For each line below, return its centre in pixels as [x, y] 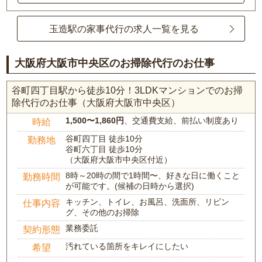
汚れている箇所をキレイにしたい [127, 246]
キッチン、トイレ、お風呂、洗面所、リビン [148, 202]
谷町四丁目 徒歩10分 [104, 139]
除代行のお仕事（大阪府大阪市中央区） [96, 103]
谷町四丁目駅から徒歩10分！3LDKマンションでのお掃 [127, 90]
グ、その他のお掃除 [103, 212]
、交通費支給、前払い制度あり [182, 120]
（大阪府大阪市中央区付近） [119, 160]
